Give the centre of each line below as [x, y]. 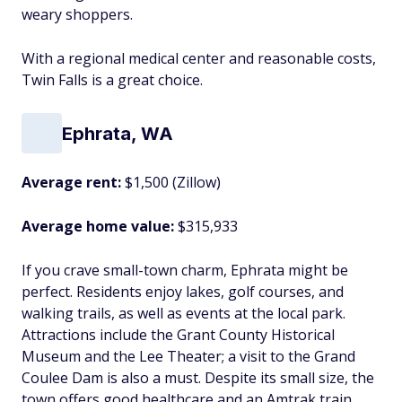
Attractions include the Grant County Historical [178, 335]
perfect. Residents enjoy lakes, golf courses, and [183, 292]
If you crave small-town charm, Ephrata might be [185, 270]
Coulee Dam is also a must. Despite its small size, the [198, 378]
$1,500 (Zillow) [173, 182]
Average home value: [100, 226]
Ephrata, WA [118, 133]
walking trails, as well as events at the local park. [184, 313]
